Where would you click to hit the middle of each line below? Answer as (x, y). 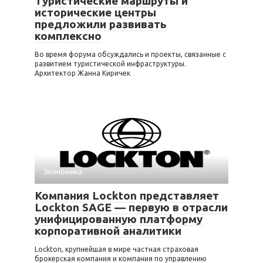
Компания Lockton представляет (127, 196)
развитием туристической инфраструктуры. (110, 64)
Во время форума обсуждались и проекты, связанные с (130, 55)
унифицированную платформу (119, 219)
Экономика (63, 172)
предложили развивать (101, 24)
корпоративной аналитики (108, 231)
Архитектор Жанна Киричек (82, 73)
